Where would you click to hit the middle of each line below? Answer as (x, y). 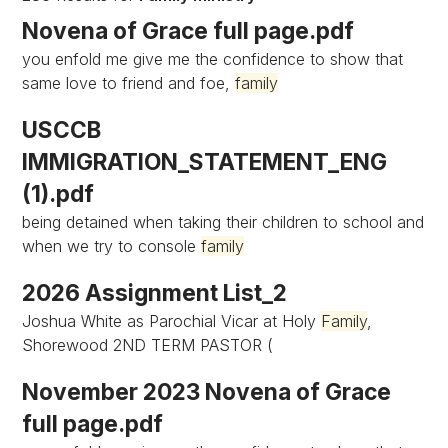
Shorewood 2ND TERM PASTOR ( (148, 345)
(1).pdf (58, 193)
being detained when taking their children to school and (223, 222)
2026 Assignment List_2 (155, 292)
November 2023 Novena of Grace (207, 391)
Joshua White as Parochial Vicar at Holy (172, 321)
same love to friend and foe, (129, 83)
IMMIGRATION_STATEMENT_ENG (205, 161)
